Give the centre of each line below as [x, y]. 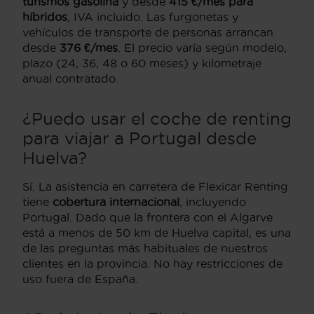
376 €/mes [89, 48]
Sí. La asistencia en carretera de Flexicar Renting [155, 187]
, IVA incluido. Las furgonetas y [153, 17]
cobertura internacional [116, 202]
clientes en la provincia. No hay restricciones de [152, 264]
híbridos [45, 17]
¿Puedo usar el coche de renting [157, 119]
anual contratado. [70, 79]
